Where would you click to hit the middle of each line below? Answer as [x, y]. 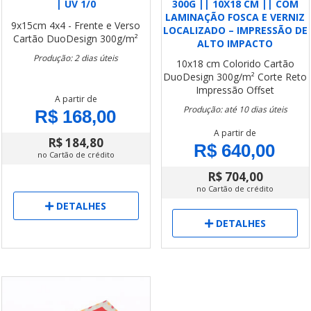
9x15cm [29, 25]
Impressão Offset [235, 90]
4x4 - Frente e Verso [95, 25]
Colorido [242, 64]
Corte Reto [283, 77]
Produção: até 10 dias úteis [235, 109]
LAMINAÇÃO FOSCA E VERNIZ [235, 17]
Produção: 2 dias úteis [76, 58]
